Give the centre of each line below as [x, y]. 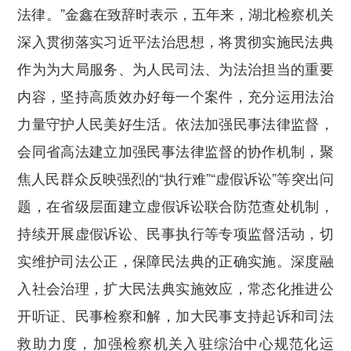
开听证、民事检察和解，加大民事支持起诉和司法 [175, 315]
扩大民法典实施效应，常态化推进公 [219, 288]
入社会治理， [61, 288]
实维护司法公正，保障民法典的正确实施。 [154, 261]
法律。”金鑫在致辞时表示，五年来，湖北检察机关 [175, 14]
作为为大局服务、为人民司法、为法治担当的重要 [175, 69]
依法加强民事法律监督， [255, 123]
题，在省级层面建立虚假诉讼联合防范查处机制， [175, 206]
